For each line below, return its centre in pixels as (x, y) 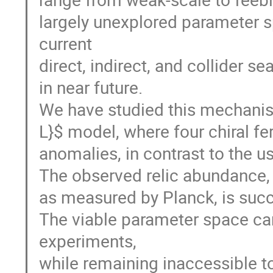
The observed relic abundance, (155, 175)
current (66, 43)
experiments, (88, 240)
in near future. (91, 87)
